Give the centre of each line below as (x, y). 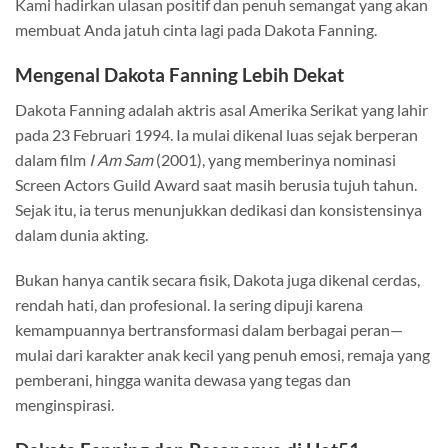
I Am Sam (121, 159)
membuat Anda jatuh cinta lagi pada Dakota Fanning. (196, 30)
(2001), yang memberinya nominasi (274, 159)
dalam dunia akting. (81, 234)
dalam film (52, 159)
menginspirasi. (64, 405)
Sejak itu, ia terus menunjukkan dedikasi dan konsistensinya (218, 209)
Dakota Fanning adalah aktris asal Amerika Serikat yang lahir (221, 109)
